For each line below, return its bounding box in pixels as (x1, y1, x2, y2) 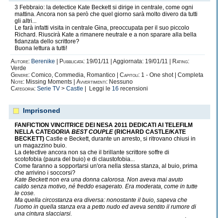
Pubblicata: (59, 58, 85, 65)
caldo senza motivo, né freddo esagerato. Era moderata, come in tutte (15, 183, 198, 190)
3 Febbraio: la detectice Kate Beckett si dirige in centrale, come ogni (15, 4, 193, 11)
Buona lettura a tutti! (15, 45, 67, 52)
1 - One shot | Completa (140, 72, 203, 78)
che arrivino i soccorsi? (15, 169, 75, 176)
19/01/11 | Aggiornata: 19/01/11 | (85, 58, 172, 65)
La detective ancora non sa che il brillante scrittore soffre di (15, 149, 169, 156)
